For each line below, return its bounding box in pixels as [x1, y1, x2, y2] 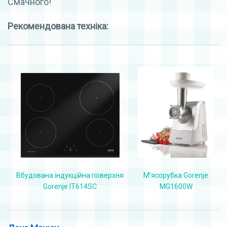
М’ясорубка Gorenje [143, 171, 208, 179]
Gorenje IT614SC [43, 182, 97, 191]
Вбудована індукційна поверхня [16, 171, 124, 179]
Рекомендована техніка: [8, 20, 108, 31]
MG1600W [159, 182, 193, 191]
